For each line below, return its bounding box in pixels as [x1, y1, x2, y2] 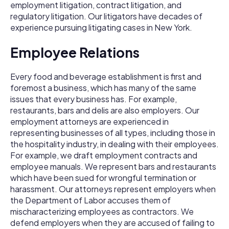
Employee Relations [10, 43, 140, 61]
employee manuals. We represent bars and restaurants [10, 161, 216, 172]
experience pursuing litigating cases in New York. [10, 22, 192, 33]
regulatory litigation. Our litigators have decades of [10, 11, 202, 21]
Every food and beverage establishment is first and [10, 71, 201, 82]
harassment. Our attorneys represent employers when [10, 184, 216, 195]
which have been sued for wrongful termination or [10, 172, 196, 184]
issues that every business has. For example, [10, 94, 177, 105]
